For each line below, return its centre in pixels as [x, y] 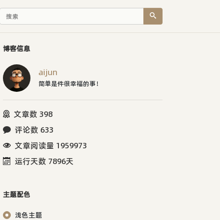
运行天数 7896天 [44, 161]
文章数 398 [33, 114]
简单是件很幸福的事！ [70, 83]
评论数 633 [34, 129]
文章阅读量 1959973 [51, 145]
